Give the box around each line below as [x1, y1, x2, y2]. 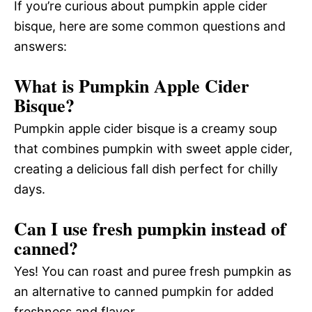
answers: [14, 38, 67, 54]
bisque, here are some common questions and [14, 18, 286, 33]
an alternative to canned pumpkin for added [14, 283, 274, 299]
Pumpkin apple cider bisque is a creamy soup [14, 120, 277, 136]
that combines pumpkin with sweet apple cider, [14, 141, 292, 156]
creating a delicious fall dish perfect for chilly [14, 161, 278, 176]
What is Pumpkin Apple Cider [14, 72, 249, 99]
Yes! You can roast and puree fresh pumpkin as [14, 263, 291, 279]
